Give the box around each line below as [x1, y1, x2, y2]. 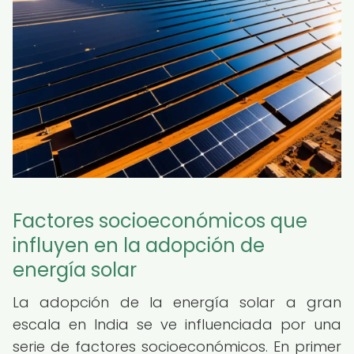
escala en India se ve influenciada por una [13, 314, 341, 334]
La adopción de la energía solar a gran [13, 292, 341, 312]
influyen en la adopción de [13, 232, 265, 258]
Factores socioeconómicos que [13, 208, 307, 234]
